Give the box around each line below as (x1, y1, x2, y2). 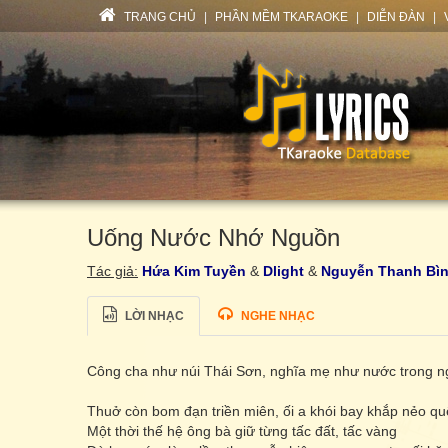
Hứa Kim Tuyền (142, 263, 246, 279)
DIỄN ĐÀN (367, 10, 425, 24)
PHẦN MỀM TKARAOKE (215, 10, 348, 24)
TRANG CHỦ (121, 10, 196, 24)
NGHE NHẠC (241, 309, 315, 323)
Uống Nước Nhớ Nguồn (87, 224, 340, 251)
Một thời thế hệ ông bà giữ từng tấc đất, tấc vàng (87, 423, 397, 439)
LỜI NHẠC (122, 309, 184, 323)
